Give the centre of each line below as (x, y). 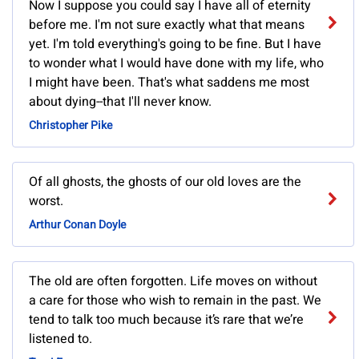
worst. (46, 202)
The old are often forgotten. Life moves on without (173, 282)
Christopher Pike (71, 126)
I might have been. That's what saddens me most (169, 83)
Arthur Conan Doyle (77, 225)
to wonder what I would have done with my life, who (176, 64)
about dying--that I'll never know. (120, 102)
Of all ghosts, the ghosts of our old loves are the (165, 182)
